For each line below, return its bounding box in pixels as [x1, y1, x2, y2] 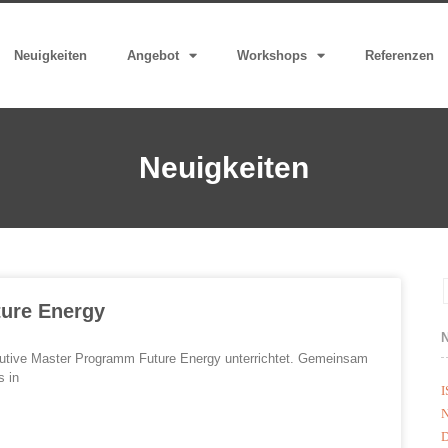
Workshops [237, 47, 308, 63]
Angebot [127, 47, 180, 63]
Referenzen [365, 47, 435, 63]
